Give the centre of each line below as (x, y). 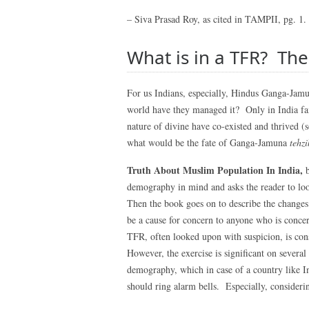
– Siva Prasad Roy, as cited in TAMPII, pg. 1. (217, 19)
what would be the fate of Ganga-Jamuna (208, 142)
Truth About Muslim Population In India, (216, 170)
